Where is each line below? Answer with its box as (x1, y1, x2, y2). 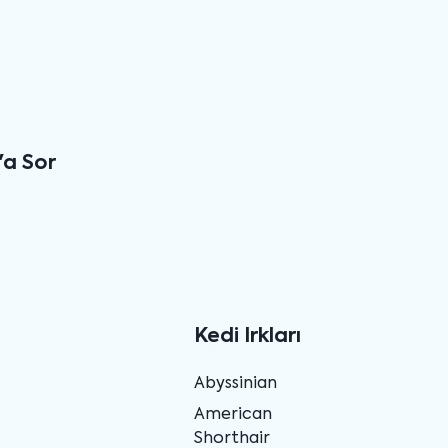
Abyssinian (193, 375, 277, 392)
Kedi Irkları (193, 326, 301, 347)
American (193, 406, 272, 423)
